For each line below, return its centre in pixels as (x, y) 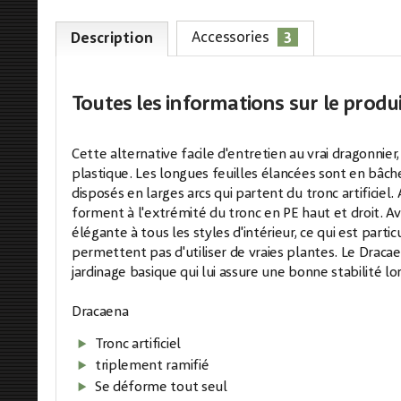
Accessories (233, 38)
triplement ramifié (152, 366)
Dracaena (100, 312)
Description (112, 39)
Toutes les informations (180, 105)
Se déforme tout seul (161, 388)
